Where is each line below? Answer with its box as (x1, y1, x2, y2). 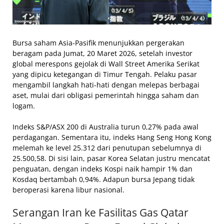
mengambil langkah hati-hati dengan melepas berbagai (12, 79, 199, 89)
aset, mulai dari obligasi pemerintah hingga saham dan (12, 90, 199, 100)
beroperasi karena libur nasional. (12, 184, 124, 194)
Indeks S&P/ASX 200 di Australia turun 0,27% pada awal (12, 121, 198, 131)
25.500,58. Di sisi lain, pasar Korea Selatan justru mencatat (12, 153, 210, 163)
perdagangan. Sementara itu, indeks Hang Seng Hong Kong (12, 132, 211, 142)
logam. (12, 100, 35, 110)
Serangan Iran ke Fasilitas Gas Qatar (12, 205, 188, 219)
